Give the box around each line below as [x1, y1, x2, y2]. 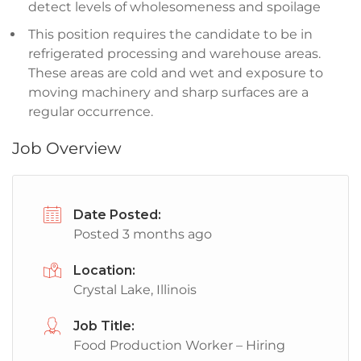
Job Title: [73, 318, 135, 334]
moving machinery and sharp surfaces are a [28, 85, 309, 100]
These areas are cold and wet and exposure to [28, 65, 323, 81]
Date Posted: [73, 207, 161, 222]
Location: [73, 263, 135, 278]
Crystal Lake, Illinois [73, 282, 197, 297]
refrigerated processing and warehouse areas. [28, 46, 321, 61]
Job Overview [12, 139, 122, 158]
